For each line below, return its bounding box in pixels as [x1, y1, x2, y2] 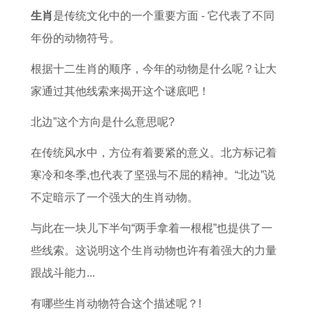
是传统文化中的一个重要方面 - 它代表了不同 [53, 10, 275, 22]
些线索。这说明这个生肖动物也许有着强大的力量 [31, 245, 277, 256]
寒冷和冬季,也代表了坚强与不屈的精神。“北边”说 [31, 169, 275, 181]
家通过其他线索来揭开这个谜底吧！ [31, 85, 210, 97]
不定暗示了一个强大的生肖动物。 [31, 191, 198, 203]
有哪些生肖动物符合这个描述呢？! [31, 298, 201, 310]
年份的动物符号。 [31, 32, 120, 44]
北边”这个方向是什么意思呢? [31, 116, 175, 128]
